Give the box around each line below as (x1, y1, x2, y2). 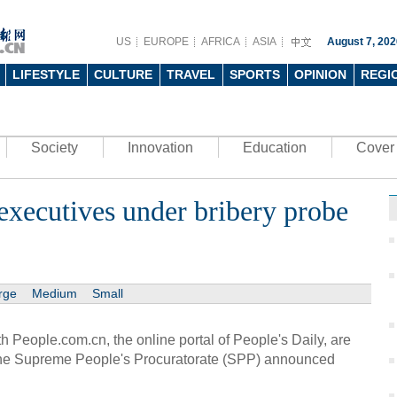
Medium (32, 286, 77, 300)
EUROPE (144, 35, 189, 48)
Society (31, 140, 78, 155)
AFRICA (201, 35, 240, 48)
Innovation (128, 140, 193, 155)
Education (243, 140, 307, 155)
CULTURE (94, 67, 152, 82)
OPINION (294, 67, 346, 82)
